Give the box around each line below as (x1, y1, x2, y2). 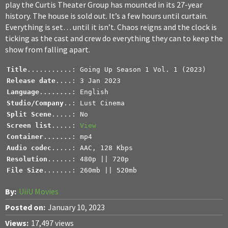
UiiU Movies (19, 186, 59, 196)
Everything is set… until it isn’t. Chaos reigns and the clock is (5, 22, 217, 33)
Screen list (7, 122, 51, 130)
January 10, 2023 (48, 202, 105, 212)
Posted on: (5, 202, 45, 212)
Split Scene (7, 110, 51, 119)
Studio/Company (7, 99, 64, 107)
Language (7, 88, 39, 96)
